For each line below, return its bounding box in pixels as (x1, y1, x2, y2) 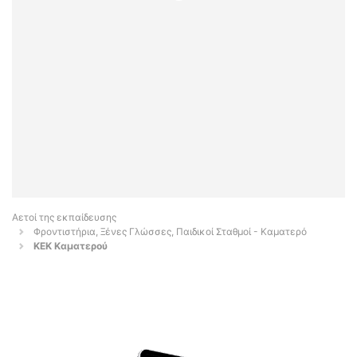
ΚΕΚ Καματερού (33, 240, 108, 253)
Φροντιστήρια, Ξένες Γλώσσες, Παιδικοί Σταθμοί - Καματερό (33, 226, 307, 238)
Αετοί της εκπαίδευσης (12, 211, 116, 224)
